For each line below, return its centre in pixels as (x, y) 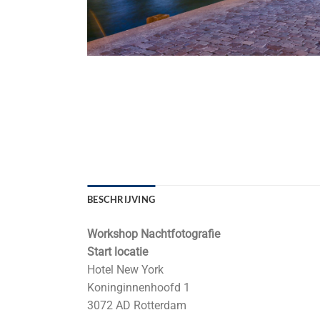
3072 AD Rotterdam (137, 305)
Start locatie (119, 251)
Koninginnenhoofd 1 (139, 287)
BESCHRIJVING (121, 199)
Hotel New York (125, 269)
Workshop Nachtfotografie (154, 234)
